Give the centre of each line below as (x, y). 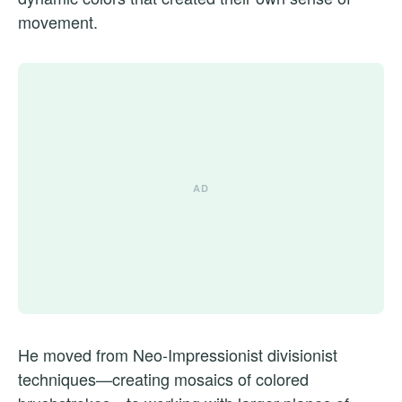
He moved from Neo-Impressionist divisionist (178, 354)
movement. (58, 21)
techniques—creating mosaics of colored (163, 378)
